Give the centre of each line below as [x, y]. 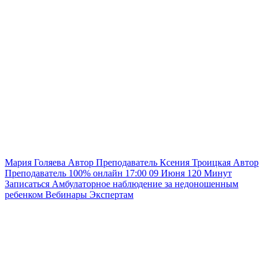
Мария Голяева [35, 162]
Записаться [28, 184]
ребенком [24, 194]
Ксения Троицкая [195, 162]
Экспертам [111, 194]
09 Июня [168, 173]
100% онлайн [97, 173]
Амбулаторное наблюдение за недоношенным [145, 184]
